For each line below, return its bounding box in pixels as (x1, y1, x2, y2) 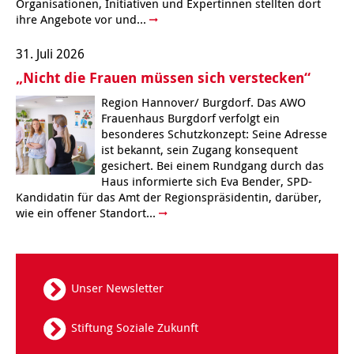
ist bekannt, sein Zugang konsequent (101, 141, 298, 157)
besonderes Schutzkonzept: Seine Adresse (101, 125, 327, 141)
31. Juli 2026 (16, 44, 85, 62)
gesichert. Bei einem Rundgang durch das (101, 156, 324, 173)
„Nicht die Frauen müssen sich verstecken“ (16, 67, 311, 88)
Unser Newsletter (70, 280, 164, 296)
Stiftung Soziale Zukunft (70, 319, 198, 336)
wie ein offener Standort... (16, 204, 159, 220)
